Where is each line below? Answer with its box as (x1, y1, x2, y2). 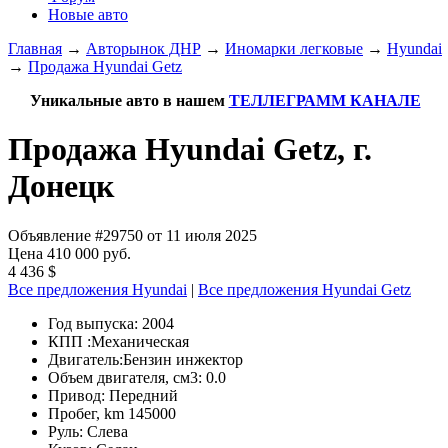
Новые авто (48, 6, 128, 23)
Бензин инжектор (123, 350, 243, 368)
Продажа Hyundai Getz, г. (8, 131, 372, 168)
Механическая (91, 332, 189, 350)
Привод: (48, 386, 109, 404)
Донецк (8, 168, 114, 205)
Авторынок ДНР (86, 40, 201, 57)
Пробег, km (48, 404, 128, 422)
